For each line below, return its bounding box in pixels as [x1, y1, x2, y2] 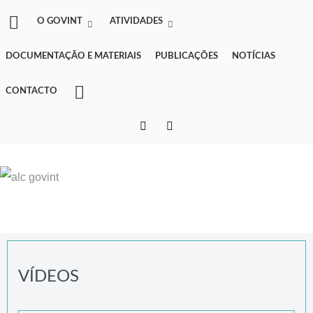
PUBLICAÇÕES [155, 51, 218, 60]
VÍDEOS [18, 268, 79, 285]
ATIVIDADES [110, 16, 163, 25]
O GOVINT [37, 16, 83, 25]
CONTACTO [6, 86, 57, 95]
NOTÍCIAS [232, 51, 275, 60]
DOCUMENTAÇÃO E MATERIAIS [6, 51, 141, 60]
